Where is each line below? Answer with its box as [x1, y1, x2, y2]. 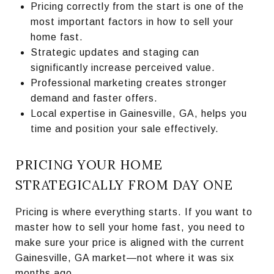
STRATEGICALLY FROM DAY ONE [15, 177, 232, 193]
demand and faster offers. [30, 93, 158, 103]
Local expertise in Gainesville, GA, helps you [30, 108, 247, 119]
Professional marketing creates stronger [30, 78, 227, 88]
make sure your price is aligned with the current [15, 237, 245, 248]
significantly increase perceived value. [30, 62, 215, 73]
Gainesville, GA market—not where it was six [15, 253, 234, 263]
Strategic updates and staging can [30, 47, 199, 57]
